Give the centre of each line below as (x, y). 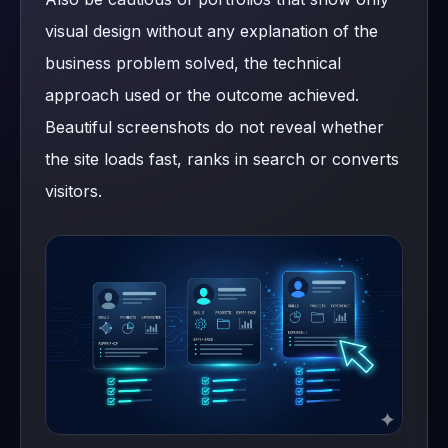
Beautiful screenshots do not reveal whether (214, 126)
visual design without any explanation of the (211, 30)
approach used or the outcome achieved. (202, 94)
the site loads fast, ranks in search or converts (222, 158)
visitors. (73, 190)
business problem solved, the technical (193, 62)
